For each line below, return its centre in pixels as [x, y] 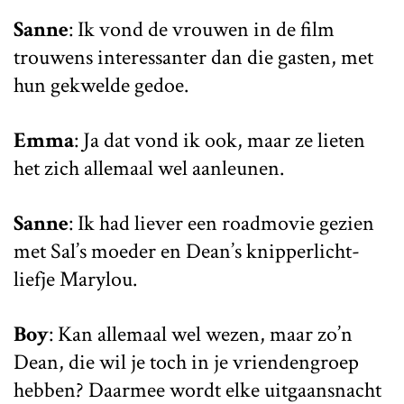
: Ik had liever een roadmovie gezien [221, 223]
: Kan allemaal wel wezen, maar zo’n [201, 334]
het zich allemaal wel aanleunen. [149, 168]
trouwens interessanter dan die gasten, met [193, 57]
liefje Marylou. [75, 279]
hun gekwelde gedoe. [101, 85]
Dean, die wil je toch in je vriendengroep [186, 362]
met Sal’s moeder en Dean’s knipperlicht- [187, 251]
